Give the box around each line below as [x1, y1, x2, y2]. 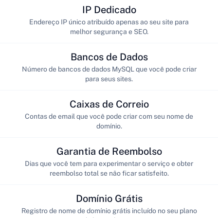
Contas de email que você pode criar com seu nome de [25, 112, 193, 120]
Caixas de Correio [69, 98, 149, 110]
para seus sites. [85, 74, 133, 83]
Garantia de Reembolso [56, 145, 162, 157]
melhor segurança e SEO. [70, 27, 148, 36]
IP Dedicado [82, 3, 136, 16]
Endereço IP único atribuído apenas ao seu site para [29, 18, 189, 26]
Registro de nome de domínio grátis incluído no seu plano [21, 206, 197, 215]
